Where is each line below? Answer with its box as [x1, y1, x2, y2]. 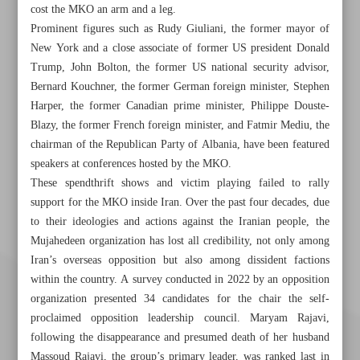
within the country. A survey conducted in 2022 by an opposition [31, 270, 329, 289]
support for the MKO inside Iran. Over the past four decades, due [31, 193, 329, 212]
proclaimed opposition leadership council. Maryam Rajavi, [31, 309, 329, 328]
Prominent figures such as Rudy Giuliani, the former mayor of [31, 19, 329, 39]
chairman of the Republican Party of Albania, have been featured [31, 135, 329, 154]
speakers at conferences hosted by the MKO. [31, 154, 232, 174]
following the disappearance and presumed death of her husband [31, 328, 329, 347]
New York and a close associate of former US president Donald [31, 39, 329, 58]
